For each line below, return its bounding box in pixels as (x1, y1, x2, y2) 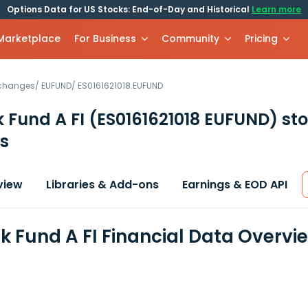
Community (162, 32, 220, 45)
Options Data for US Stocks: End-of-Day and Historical (7, 3, 252, 15)
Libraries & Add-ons (46, 177, 159, 192)
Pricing (245, 32, 278, 45)
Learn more (252, 3, 301, 15)
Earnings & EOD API (182, 177, 287, 192)
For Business (74, 32, 137, 45)
